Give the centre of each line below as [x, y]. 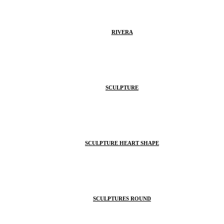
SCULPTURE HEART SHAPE [122, 143]
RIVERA [122, 32]
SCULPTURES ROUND [122, 198]
